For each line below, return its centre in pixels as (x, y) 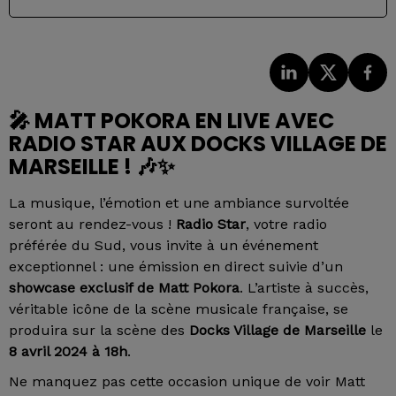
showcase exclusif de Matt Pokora (124, 288)
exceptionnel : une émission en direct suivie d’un (176, 267)
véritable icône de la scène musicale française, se (179, 309)
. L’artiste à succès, (304, 288)
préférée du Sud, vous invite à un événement (164, 246)
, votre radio (286, 225)
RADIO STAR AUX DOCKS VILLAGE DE (198, 144)
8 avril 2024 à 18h (68, 352)
